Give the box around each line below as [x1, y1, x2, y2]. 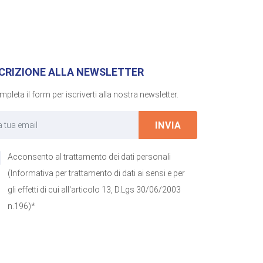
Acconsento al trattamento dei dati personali [8, 151, 171, 161]
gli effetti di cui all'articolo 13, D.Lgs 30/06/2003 [8, 184, 181, 194]
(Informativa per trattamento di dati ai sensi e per [8, 168, 185, 178]
